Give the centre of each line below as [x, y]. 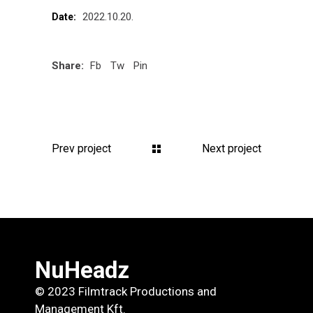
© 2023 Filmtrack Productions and [126, 291]
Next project [232, 149]
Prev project [81, 149]
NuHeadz [82, 270]
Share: [68, 66]
